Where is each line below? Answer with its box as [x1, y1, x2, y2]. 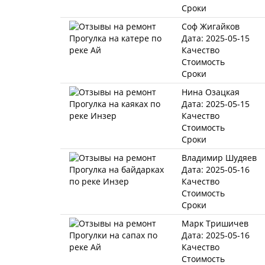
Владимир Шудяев [182, 152, 257, 163]
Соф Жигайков [182, 21, 240, 32]
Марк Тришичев [182, 218, 248, 229]
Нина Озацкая [182, 86, 240, 98]
